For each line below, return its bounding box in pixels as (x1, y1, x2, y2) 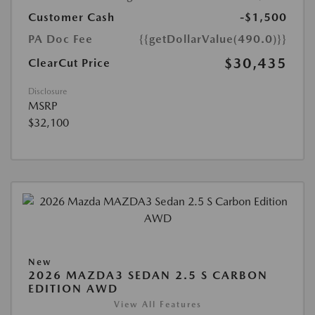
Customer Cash (28, 11, 115, 25)
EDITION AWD (28, 282, 118, 296)
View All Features (113, 300, 202, 310)
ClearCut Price (28, 56, 110, 70)
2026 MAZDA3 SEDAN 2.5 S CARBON (28, 269, 268, 283)
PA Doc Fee (28, 32, 93, 46)
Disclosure (28, 86, 67, 97)
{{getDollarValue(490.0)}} (139, 32, 287, 46)
